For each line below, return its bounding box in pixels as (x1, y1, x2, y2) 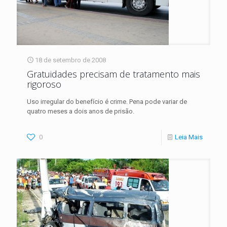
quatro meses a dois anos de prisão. (27, 107, 134, 115)
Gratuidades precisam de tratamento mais (27, 67, 200, 80)
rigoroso (27, 78, 61, 90)
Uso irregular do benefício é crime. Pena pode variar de (27, 97, 187, 105)
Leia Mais (175, 133, 203, 141)
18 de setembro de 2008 (35, 56, 106, 64)
